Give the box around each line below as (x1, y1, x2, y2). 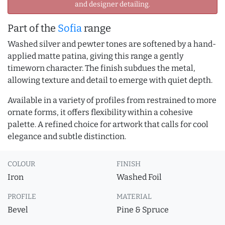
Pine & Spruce (117, 205, 169, 214)
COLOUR (8, 160, 35, 168)
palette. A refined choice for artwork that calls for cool (8, 120, 208, 129)
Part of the (8, 22, 58, 34)
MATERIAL (117, 192, 152, 201)
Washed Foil (117, 172, 162, 182)
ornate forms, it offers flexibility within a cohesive (8, 107, 193, 117)
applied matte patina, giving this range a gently (8, 51, 183, 61)
